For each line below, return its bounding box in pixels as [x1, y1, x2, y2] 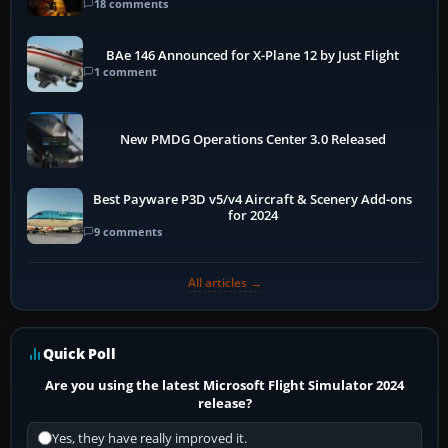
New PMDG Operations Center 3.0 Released [119, 130, 386, 148]
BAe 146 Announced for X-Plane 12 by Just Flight [106, 47, 400, 65]
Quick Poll [43, 343, 116, 363]
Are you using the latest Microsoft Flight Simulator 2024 [45, 375, 405, 394]
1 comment [94, 64, 157, 80]
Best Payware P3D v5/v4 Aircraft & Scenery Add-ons [93, 191, 413, 209]
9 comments [94, 224, 162, 240]
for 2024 [227, 207, 278, 225]
